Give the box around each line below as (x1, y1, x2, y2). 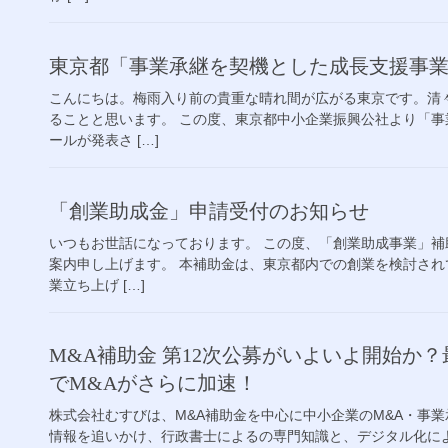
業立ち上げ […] (49, 276, 145, 293)
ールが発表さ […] (49, 131, 159, 148)
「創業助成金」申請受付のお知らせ (49, 199, 369, 222)
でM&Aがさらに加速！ (49, 372, 257, 395)
